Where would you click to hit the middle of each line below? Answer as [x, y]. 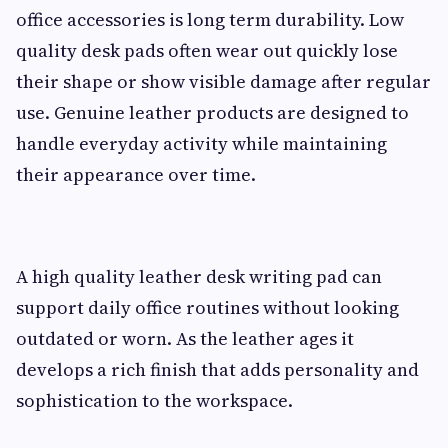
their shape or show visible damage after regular [223, 81]
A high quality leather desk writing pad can [199, 276]
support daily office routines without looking [207, 307]
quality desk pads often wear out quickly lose [207, 50]
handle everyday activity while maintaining [201, 143]
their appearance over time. [136, 174]
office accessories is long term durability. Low [210, 19]
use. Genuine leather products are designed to [212, 112]
